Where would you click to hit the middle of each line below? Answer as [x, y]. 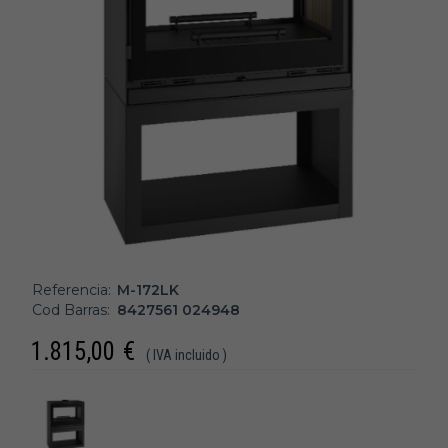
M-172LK [148, 290]
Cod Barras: [71, 310]
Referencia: [71, 290]
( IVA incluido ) [186, 355]
